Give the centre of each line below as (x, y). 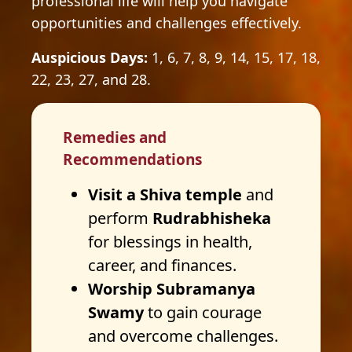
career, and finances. (162, 265)
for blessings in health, (170, 242)
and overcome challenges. (183, 336)
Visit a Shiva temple (167, 194)
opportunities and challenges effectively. (167, 23)
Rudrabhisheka (212, 218)
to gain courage (203, 312)
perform (120, 218)
